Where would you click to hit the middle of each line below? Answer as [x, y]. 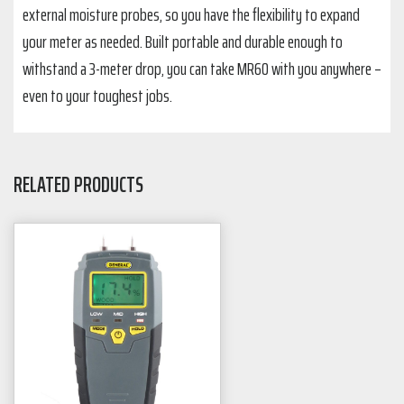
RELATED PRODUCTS [78, 185]
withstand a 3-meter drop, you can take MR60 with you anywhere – [202, 69]
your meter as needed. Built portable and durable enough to [183, 42]
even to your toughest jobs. [97, 96]
